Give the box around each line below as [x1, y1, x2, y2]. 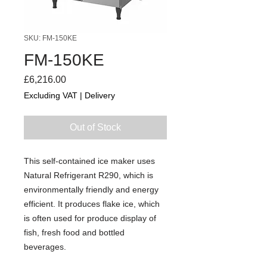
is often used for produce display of [24, 213, 156, 223]
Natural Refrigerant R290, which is [24, 170, 153, 180]
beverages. [24, 241, 66, 252]
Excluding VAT [24, 90, 77, 100]
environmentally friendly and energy [24, 184, 159, 194]
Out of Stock [70, 122, 121, 132]
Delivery [85, 90, 115, 100]
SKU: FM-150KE [24, 33, 77, 42]
